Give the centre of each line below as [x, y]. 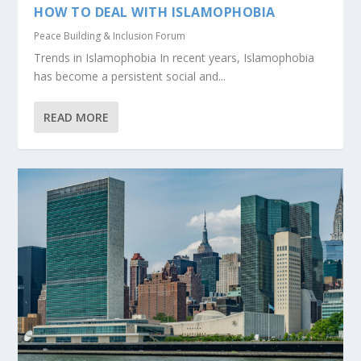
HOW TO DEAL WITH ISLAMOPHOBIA [155, 12]
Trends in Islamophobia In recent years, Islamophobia [174, 57]
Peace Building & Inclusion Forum [110, 35]
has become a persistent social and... [130, 76]
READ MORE [77, 117]
